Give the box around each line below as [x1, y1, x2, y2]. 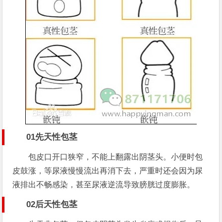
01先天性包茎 [26, 132, 78, 142]
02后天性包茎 [26, 200, 78, 210]
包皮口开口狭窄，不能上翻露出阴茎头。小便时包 [28, 153, 203, 162]
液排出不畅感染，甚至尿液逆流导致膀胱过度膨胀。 [12, 180, 195, 189]
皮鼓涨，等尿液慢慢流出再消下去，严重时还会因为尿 [12, 166, 203, 175]
